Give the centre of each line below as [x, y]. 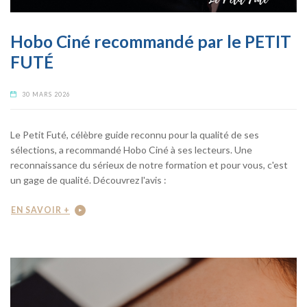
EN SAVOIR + [40, 210]
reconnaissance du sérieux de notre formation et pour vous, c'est [149, 164]
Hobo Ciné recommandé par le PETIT [151, 42]
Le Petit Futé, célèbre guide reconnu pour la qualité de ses [135, 134]
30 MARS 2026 [47, 95]
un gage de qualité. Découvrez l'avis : [88, 180]
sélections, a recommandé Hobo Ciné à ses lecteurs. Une [131, 149]
